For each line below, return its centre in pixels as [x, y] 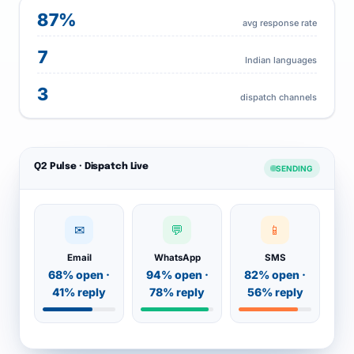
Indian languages [281, 60]
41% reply [79, 292]
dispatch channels [279, 97]
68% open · [79, 275]
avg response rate [280, 23]
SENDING [294, 168]
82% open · [275, 275]
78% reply [177, 292]
